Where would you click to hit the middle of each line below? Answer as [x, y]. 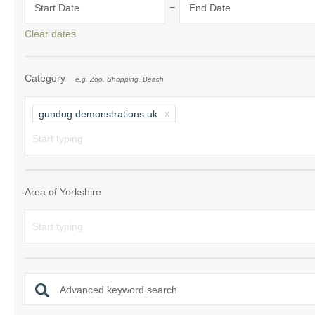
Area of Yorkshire [63, 192]
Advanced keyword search [118, 290]
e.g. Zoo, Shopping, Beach [120, 79]
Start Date [57, 8]
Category [46, 78]
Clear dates [50, 34]
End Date [210, 8]
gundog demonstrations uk [98, 114]
